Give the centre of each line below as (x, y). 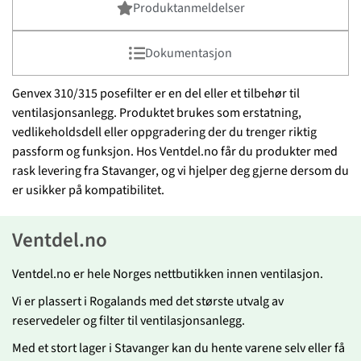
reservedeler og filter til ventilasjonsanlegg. (130, 321)
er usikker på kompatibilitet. (88, 190)
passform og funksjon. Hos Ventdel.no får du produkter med (175, 151)
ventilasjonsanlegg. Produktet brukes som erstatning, (157, 113)
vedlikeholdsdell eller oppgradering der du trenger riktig (164, 132)
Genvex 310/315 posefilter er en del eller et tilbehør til (156, 93)
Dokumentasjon (189, 53)
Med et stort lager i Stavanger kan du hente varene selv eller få (178, 348)
